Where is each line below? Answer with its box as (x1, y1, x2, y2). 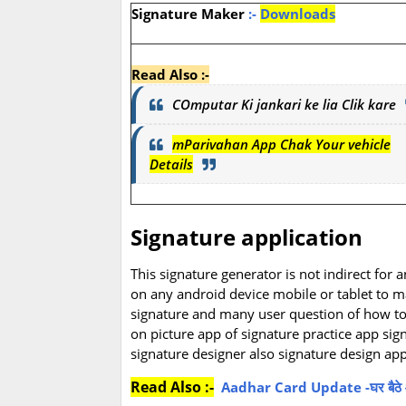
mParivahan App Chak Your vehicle (172, 135, 391, 154)
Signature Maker (131, 5, 248, 24)
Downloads (260, 5, 335, 24)
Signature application (130, 222, 362, 253)
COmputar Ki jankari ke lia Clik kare (172, 95, 396, 114)
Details (150, 155, 193, 174)
